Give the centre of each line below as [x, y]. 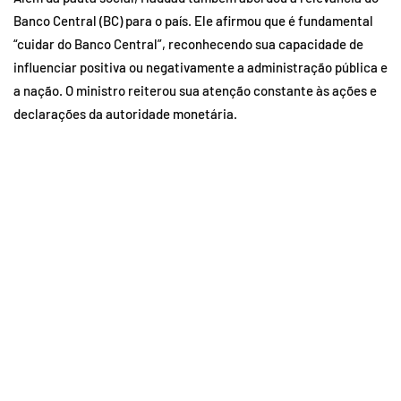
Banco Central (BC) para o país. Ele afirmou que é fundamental [193, 20]
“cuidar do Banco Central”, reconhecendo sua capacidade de [188, 43]
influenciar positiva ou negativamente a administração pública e [200, 67]
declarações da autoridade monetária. [125, 113]
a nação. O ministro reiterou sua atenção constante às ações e [195, 90]
